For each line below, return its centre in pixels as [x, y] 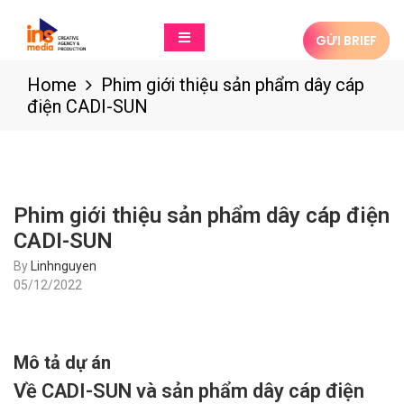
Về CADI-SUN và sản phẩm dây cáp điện [189, 391]
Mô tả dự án [62, 363]
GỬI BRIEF [346, 41]
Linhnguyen [64, 266]
